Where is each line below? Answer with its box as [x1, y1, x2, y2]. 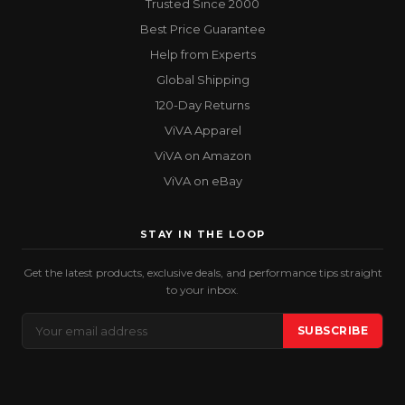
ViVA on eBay [163, 174, 242, 188]
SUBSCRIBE [297, 324, 368, 337]
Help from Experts [149, 47, 256, 61]
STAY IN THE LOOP [139, 228, 266, 240]
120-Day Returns [155, 98, 250, 112]
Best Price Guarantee [139, 22, 266, 36]
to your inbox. [166, 283, 239, 297]
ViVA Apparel [164, 123, 241, 137]
